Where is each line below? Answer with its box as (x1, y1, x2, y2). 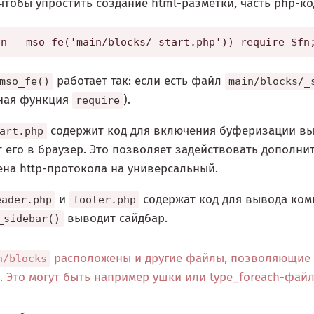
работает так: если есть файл (53, 74, 225, 89)
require (76, 94, 120, 107)
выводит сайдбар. (64, 211, 168, 226)
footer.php (73, 193, 136, 207)
